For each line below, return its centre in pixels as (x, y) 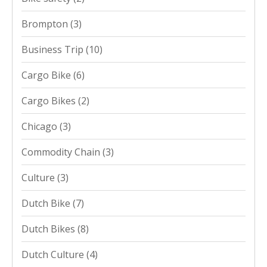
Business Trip (54, 49)
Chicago (41, 126)
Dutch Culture (54, 254)
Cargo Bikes (50, 100)
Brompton (46, 24)
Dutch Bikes (49, 229)
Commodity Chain (62, 152)
